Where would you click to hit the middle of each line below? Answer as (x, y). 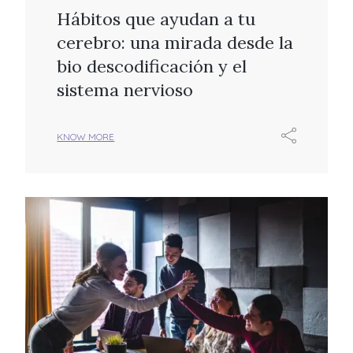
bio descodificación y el (152, 66)
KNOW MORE (86, 136)
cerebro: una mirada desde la (175, 42)
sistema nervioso (125, 89)
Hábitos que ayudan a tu (156, 19)
